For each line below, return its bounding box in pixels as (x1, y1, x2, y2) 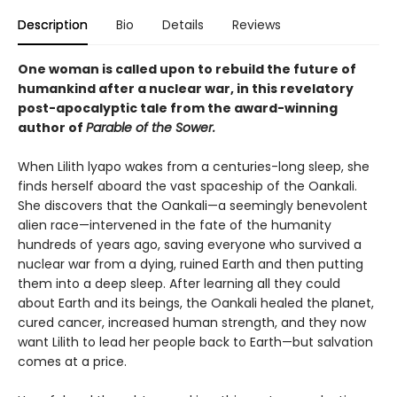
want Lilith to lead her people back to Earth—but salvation (18, 333, 373, 352)
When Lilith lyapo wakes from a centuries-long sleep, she (18, 158, 370, 176)
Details (162, 16, 204, 35)
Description (18, 16, 88, 35)
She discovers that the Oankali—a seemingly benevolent (18, 197, 368, 215)
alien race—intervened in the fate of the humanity (18, 216, 331, 235)
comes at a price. (18, 353, 127, 371)
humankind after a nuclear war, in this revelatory (18, 80, 354, 98)
